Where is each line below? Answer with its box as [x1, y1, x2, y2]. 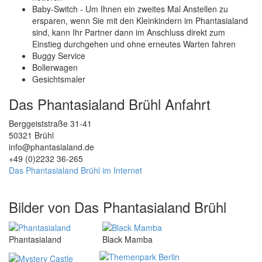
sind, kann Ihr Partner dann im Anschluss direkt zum [32, 26, 225, 38]
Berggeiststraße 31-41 [9, 118, 92, 129]
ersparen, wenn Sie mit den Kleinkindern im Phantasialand [32, 15, 248, 26]
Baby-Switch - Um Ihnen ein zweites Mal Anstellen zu [32, 3, 228, 15]
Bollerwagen [32, 61, 78, 73]
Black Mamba [102, 233, 153, 246]
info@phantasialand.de [9, 141, 94, 153]
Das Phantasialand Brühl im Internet [9, 164, 142, 176]
